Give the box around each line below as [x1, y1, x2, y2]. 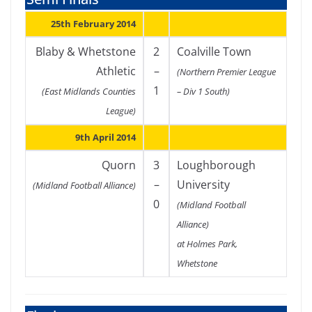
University [177, 177, 230, 192]
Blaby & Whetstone [36, 44, 136, 59]
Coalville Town [177, 44, 251, 59]
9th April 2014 [75, 131, 136, 143]
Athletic [96, 63, 136, 79]
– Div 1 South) [177, 85, 230, 97]
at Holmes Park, [177, 237, 237, 250]
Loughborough [177, 157, 256, 173]
